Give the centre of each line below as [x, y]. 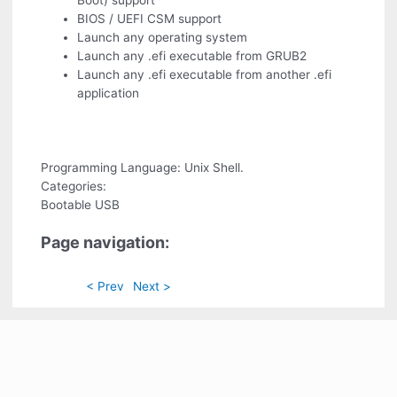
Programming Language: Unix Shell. [143, 167]
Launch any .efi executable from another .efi [205, 75]
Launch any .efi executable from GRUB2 [192, 56]
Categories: [74, 186]
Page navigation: [105, 242]
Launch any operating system [163, 38]
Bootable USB [81, 204]
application [109, 93]
